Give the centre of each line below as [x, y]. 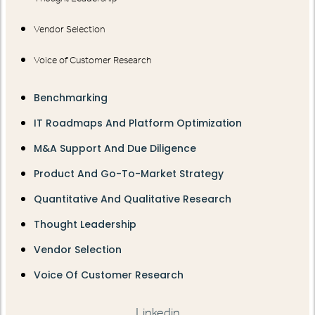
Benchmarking [71, 98]
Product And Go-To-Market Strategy [129, 174]
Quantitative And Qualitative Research [133, 199]
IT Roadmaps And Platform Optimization [138, 123]
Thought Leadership [85, 225]
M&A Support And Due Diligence [115, 149]
